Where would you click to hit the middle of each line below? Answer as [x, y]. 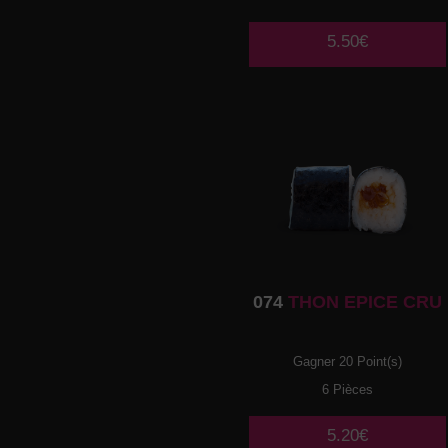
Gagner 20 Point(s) [348, 362]
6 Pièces [348, 390]
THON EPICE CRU [363, 302]
